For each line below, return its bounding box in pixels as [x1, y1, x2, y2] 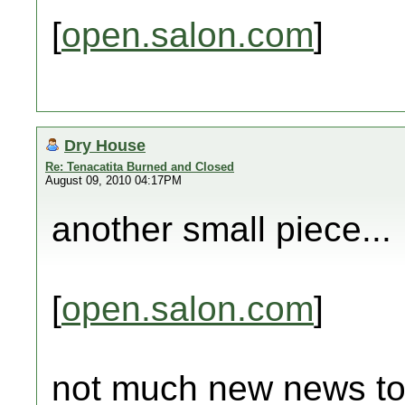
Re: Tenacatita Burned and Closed [45, 160, 234, 174]
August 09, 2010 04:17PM [45, 174, 182, 187]
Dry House [64, 136, 146, 155]
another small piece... [52, 210, 391, 249]
